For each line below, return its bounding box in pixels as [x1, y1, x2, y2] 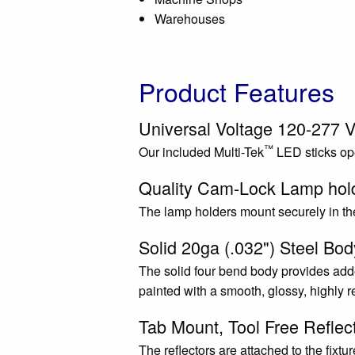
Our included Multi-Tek [139, 143, 264, 161]
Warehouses [155, 10, 225, 28]
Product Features [139, 73, 334, 109]
